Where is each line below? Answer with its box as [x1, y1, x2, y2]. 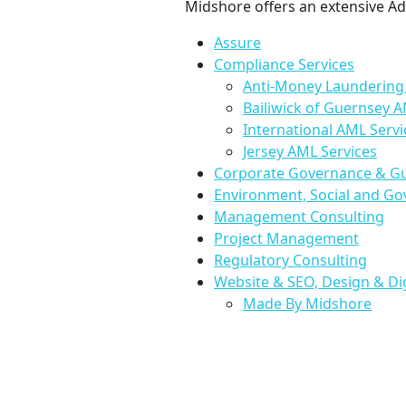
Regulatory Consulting [214, 250, 367, 270]
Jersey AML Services [243, 141, 377, 161]
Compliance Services [214, 54, 354, 74]
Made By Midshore [243, 294, 372, 314]
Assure [214, 33, 261, 53]
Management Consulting [214, 207, 384, 227]
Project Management [214, 228, 359, 248]
